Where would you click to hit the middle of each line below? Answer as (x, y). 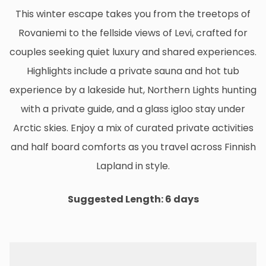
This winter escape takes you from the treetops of (133, 14)
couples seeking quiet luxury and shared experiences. (133, 52)
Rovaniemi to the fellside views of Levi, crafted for (133, 33)
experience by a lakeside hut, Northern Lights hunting (133, 90)
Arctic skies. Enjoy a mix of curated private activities (133, 128)
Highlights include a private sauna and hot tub (133, 71)
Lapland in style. (133, 166)
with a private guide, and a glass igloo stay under (133, 109)
